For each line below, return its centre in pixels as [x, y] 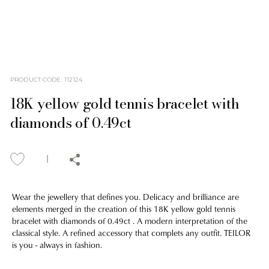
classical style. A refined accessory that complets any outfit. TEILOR [131, 232]
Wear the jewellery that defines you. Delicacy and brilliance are [125, 196]
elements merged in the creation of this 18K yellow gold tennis [124, 208]
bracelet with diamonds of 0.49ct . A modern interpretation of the [130, 220]
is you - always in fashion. [57, 244]
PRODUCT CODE [36, 80]
